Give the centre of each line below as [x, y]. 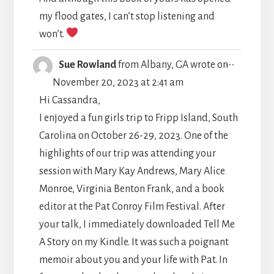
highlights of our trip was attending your [127, 153]
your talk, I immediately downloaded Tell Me [137, 224]
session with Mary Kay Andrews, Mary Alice [132, 171]
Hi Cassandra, [69, 100]
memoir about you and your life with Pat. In [133, 260]
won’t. [52, 34]
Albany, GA [164, 65]
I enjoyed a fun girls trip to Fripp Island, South [138, 118]
